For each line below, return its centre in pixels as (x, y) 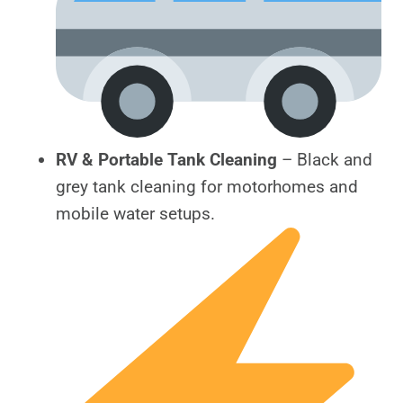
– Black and (325, 160)
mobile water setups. (135, 214)
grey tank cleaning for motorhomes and (207, 187)
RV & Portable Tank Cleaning (166, 160)
